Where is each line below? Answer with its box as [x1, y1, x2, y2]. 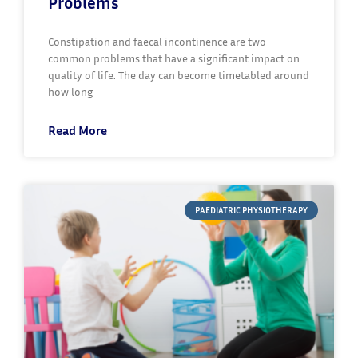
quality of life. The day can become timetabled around [48, 67, 309, 82]
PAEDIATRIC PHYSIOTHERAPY [194, 205, 308, 216]
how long [48, 84, 93, 98]
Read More [48, 121, 107, 138]
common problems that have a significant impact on [48, 50, 300, 65]
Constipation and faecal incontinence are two [48, 34, 266, 48]
